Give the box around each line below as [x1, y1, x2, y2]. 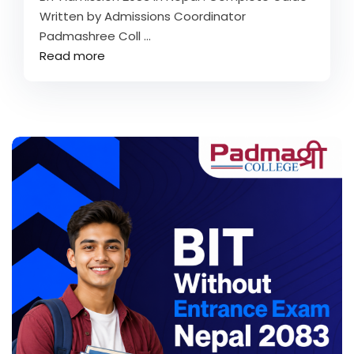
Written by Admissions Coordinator [40, 8, 249, 24]
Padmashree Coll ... [40, 28, 151, 44]
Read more [40, 47, 105, 64]
